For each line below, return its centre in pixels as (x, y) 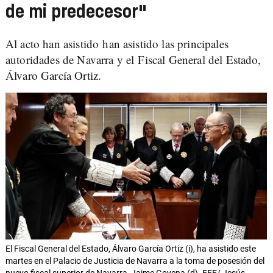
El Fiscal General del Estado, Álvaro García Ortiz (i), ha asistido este (131, 249)
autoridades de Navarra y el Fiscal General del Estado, (133, 59)
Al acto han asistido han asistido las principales (117, 44)
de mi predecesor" (76, 12)
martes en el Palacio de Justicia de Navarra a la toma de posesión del (135, 261)
